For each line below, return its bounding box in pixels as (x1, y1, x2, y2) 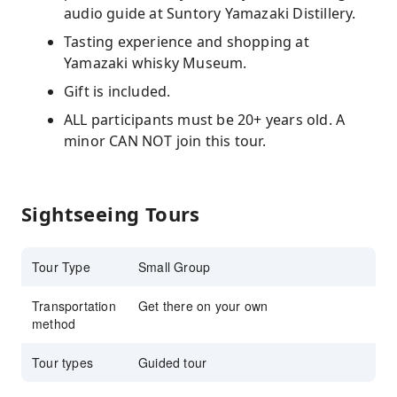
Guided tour (138, 354, 207, 371)
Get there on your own (138, 297, 269, 315)
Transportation (32, 297, 116, 315)
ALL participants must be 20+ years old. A (64, 110, 346, 129)
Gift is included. (64, 82, 171, 101)
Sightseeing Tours (21, 200, 200, 227)
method (32, 315, 76, 332)
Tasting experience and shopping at (64, 32, 309, 51)
